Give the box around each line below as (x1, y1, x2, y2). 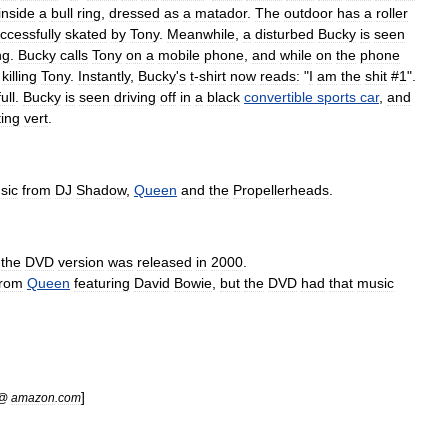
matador (195, 5, 247, 21)
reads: (260, 68, 300, 84)
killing (2, 68, 37, 84)
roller (376, 5, 408, 21)
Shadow (76, 182, 126, 198)
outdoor (284, 5, 333, 21)
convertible (244, 89, 313, 105)
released (137, 254, 192, 270)
